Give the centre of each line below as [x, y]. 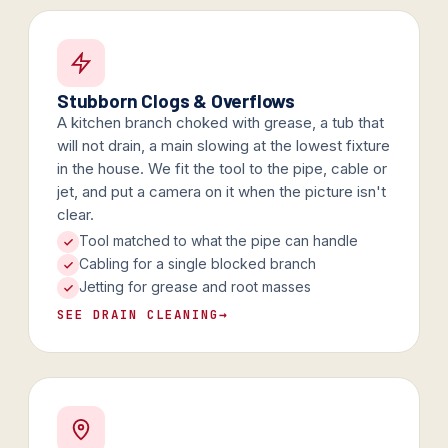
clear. [75, 214]
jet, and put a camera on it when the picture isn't [221, 191]
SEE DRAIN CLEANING [138, 314]
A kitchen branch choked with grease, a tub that [220, 122]
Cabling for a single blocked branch [197, 263]
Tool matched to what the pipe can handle [218, 240]
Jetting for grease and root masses [195, 286]
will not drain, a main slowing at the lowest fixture [223, 145]
